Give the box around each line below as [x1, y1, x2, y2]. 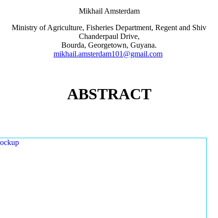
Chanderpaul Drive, [78, 32, 140, 40]
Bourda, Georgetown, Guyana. [61, 40, 157, 49]
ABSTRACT [67, 85, 151, 103]
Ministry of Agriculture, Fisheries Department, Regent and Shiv [12, 23, 206, 32]
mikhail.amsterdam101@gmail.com [54, 49, 163, 58]
